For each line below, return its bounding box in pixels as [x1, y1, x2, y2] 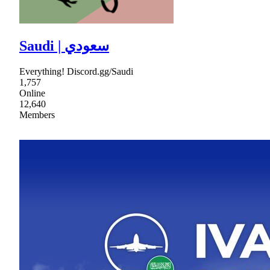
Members [19, 110, 55, 121]
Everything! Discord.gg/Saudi [19, 66, 133, 77]
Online [19, 88, 45, 99]
